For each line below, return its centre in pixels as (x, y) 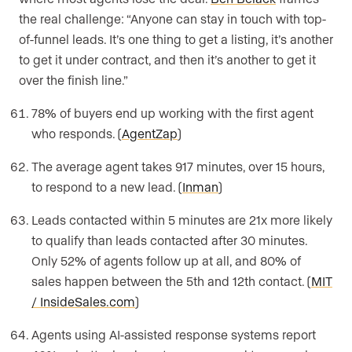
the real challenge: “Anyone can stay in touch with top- (172, 19)
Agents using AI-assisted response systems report (174, 335)
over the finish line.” (75, 80)
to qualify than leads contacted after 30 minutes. (169, 240)
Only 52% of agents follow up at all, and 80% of (166, 261)
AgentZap (150, 134)
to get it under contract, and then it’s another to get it (167, 60)
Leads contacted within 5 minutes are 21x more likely (182, 220)
